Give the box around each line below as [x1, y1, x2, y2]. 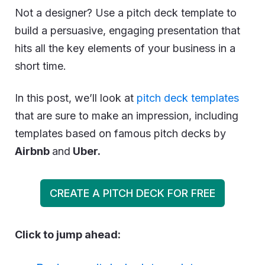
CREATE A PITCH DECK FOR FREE [50, 187, 215, 199]
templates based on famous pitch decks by [15, 127, 226, 140]
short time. [15, 60, 66, 72]
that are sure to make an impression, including [15, 109, 238, 122]
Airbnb [15, 145, 52, 157]
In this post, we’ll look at [15, 92, 137, 104]
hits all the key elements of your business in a [15, 42, 235, 54]
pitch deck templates [137, 92, 239, 104]
